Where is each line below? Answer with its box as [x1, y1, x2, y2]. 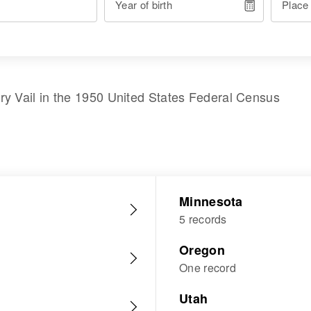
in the [35, 87, 76, 106]
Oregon [179, 241, 225, 259]
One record [179, 260, 236, 276]
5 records [179, 211, 227, 227]
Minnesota [179, 192, 243, 210]
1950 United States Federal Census [75, 87, 280, 106]
